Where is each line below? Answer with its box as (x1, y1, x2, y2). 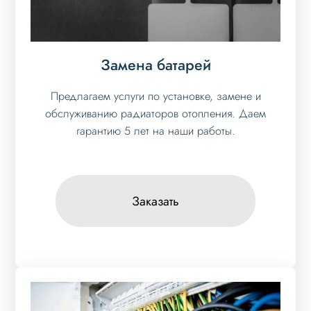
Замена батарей (100, 54, 211, 76)
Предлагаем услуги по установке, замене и (50, 88, 261, 105)
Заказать (132, 192, 179, 210)
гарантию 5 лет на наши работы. (76, 123, 235, 140)
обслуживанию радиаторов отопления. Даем (45, 106, 266, 122)
